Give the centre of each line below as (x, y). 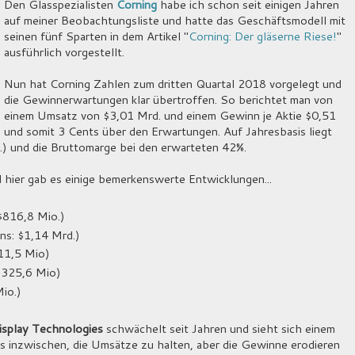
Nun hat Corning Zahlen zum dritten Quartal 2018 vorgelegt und (172, 83)
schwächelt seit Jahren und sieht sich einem (219, 329)
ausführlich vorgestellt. (64, 52)
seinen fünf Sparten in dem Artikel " (96, 36)
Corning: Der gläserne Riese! (262, 36)
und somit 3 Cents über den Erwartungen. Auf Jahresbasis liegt (168, 131)
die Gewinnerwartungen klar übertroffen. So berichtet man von (168, 99)
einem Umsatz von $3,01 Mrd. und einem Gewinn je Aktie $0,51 (170, 115)
